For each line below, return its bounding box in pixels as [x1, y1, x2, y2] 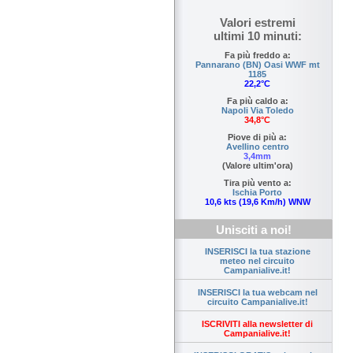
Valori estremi [219, 16, 295, 30]
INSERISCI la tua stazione [204, 247, 310, 257]
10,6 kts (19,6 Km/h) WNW [204, 197, 310, 207]
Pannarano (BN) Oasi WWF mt [195, 60, 320, 70]
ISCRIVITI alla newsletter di [202, 319, 313, 329]
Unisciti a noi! [216, 223, 292, 237]
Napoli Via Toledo [221, 106, 294, 116]
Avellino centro [225, 142, 289, 152]
